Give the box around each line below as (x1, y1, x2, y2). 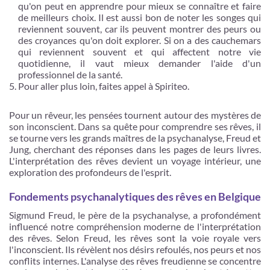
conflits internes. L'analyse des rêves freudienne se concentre (9, 255, 261, 266)
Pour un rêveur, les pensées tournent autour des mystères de (9, 109, 261, 121)
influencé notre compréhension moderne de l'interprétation (9, 221, 261, 232)
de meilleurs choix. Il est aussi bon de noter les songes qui (18, 11, 261, 23)
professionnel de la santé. (18, 69, 122, 80)
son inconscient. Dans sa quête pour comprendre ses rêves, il (9, 121, 261, 132)
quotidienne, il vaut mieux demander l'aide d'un (18, 57, 261, 69)
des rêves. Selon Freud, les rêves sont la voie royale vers (9, 232, 261, 243)
